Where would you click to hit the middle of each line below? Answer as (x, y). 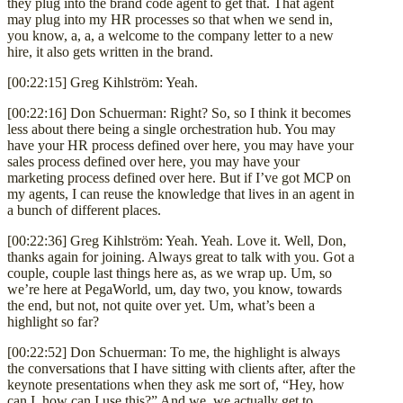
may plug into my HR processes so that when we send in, (170, 19)
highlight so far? (53, 321)
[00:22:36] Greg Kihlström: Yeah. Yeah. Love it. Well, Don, (177, 240)
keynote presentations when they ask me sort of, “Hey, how (176, 384)
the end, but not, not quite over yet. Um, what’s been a (161, 305)
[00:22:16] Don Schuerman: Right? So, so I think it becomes (179, 112)
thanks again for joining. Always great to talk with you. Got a (181, 256)
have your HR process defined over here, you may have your (180, 145)
